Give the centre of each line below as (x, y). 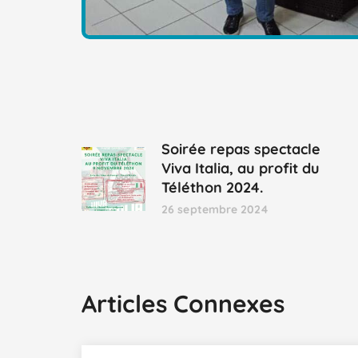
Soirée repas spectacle (241, 149)
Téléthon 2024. (212, 188)
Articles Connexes (183, 304)
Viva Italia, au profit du (241, 169)
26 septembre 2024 (215, 210)
